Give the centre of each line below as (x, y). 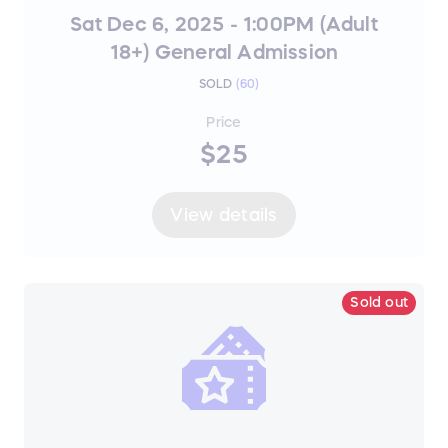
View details (224, 214)
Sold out (379, 302)
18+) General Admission (224, 52)
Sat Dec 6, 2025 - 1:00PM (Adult (224, 24)
